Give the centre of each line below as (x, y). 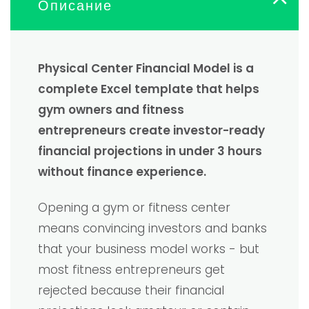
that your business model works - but (149, 249)
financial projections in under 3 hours (150, 151)
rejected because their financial (131, 290)
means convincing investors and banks (152, 228)
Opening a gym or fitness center (134, 207)
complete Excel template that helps (149, 89)
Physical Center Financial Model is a (146, 68)
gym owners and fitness (111, 109)
